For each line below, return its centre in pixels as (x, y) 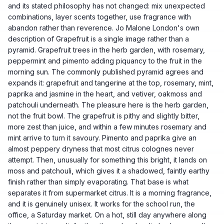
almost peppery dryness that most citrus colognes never (101, 149)
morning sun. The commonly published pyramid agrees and (106, 72)
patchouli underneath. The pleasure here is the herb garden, (108, 105)
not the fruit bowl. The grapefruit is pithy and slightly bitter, (104, 116)
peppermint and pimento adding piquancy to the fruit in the (105, 61)
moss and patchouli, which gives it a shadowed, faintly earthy (109, 171)
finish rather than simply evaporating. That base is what (98, 182)
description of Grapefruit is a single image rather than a (98, 39)
